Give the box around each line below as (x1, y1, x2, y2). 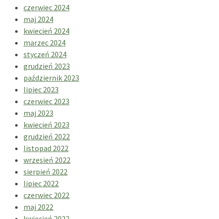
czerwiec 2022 (23, 190, 69, 200)
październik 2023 (23, 72, 79, 83)
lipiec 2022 (23, 178, 59, 188)
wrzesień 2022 (23, 154, 70, 165)
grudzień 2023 (23, 61, 70, 71)
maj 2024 (23, 14, 53, 24)
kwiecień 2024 (23, 25, 69, 36)
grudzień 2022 (23, 131, 70, 141)
